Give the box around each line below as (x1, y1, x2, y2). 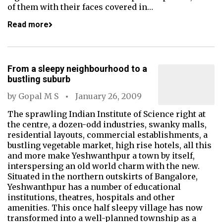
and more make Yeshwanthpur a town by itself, (7, 151, 195, 161)
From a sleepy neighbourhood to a (7, 63, 147, 74)
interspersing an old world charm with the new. (7, 161, 200, 171)
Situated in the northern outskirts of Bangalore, (7, 171, 198, 181)
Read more (7, 20, 49, 29)
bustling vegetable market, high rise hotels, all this (7, 140, 212, 150)
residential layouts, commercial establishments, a (7, 130, 208, 140)
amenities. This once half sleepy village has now (7, 203, 203, 213)
